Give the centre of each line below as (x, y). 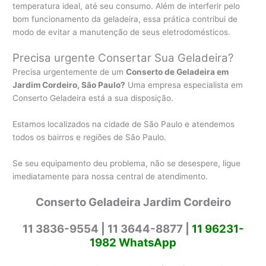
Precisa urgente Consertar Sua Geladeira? (123, 58)
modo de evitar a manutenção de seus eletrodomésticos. (122, 32)
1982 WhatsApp (133, 242)
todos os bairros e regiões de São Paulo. (90, 137)
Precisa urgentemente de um (69, 72)
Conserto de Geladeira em (178, 72)
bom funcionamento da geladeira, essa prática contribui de (125, 19)
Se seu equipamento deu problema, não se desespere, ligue (127, 163)
